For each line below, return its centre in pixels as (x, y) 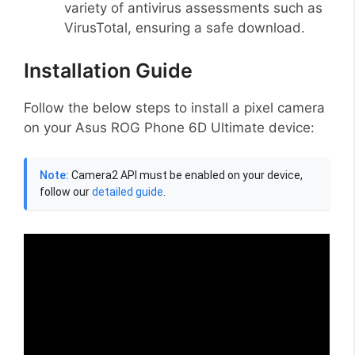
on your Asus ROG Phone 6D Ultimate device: (169, 127)
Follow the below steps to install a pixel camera (174, 107)
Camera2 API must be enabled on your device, (186, 176)
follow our (66, 192)
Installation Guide (108, 70)
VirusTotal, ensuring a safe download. (185, 28)
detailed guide (128, 192)
